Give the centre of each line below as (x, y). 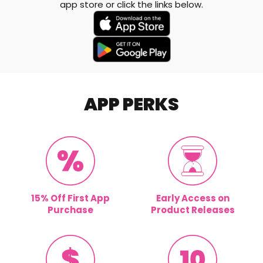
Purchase (70, 210)
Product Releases (193, 210)
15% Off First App (70, 198)
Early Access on (193, 198)
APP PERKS (131, 104)
